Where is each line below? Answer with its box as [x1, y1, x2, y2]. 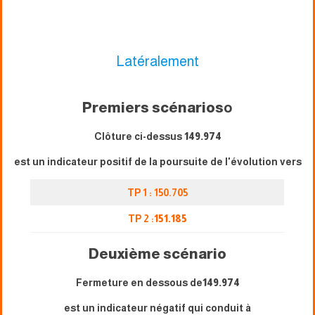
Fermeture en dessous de [75, 277, 202, 289]
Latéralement [116, 53, 199, 70]
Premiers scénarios [82, 100, 224, 116]
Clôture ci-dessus [94, 131, 184, 143]
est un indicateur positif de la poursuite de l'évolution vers [13, 156, 302, 168]
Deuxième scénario [89, 246, 226, 262]
